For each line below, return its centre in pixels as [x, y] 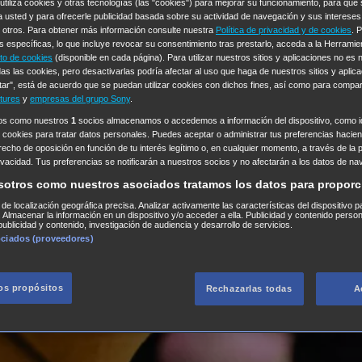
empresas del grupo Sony [80, 99]
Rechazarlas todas [249, 289]
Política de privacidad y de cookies [284, 30]
